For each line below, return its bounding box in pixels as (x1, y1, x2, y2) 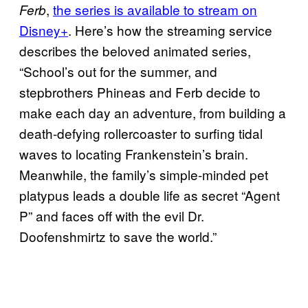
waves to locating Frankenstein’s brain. (19, 144, 248, 164)
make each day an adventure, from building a (19, 103, 286, 122)
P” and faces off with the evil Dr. (19, 206, 204, 225)
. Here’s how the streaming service (68, 21, 272, 40)
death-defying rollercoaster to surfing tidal (19, 124, 263, 143)
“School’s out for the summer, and (19, 62, 217, 81)
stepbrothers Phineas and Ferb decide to (19, 82, 261, 102)
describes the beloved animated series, (19, 41, 251, 60)
